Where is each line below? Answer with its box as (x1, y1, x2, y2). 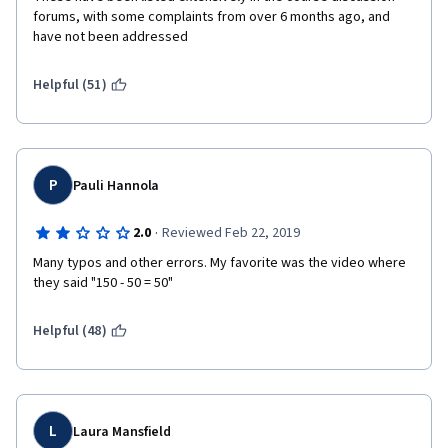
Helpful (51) (33, 75, 107, 95)
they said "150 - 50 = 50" (33, 273, 173, 293)
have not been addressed (33, 27, 188, 47)
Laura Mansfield (73, 422, 172, 442)
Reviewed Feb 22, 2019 (161, 223, 300, 243)
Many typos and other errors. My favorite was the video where (33, 253, 406, 273)
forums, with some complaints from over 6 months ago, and (33, 7, 390, 27)
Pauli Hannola (73, 176, 160, 196)
